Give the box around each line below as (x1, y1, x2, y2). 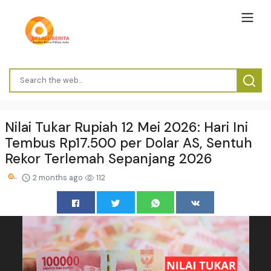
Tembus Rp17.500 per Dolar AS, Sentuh (5, 134, 252, 152)
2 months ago (31, 172, 85, 183)
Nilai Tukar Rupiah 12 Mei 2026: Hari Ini (5, 118, 248, 136)
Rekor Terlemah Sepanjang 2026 (5, 149, 212, 168)
